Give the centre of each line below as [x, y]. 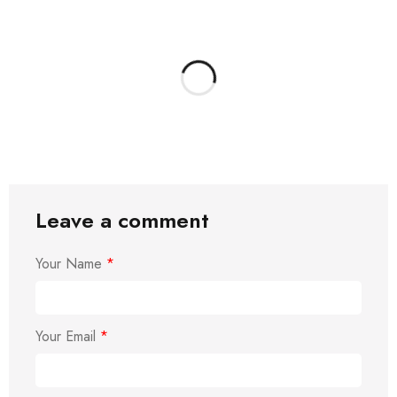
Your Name [71, 264]
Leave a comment [122, 220]
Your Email [68, 336]
